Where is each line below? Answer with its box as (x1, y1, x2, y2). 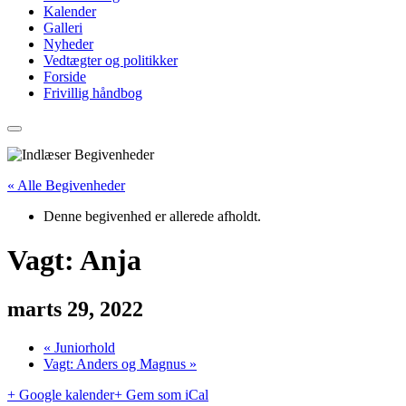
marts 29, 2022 (7, 296, 143, 321)
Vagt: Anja (7, 244, 141, 277)
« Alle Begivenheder (7, 178, 125, 193)
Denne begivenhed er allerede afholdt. (43, 208, 261, 224)
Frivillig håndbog (43, 85, 142, 101)
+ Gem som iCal (114, 386, 208, 402)
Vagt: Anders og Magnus (43, 355, 189, 372)
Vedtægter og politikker (43, 53, 178, 68)
